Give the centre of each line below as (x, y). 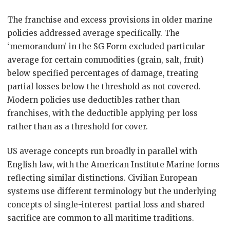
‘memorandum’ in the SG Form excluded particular (106, 46)
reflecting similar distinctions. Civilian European (102, 178)
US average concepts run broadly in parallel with (102, 151)
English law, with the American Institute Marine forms (113, 165)
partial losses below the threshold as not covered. (104, 87)
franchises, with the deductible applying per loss (102, 113)
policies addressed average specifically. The (93, 33)
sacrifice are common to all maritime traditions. (101, 218)
